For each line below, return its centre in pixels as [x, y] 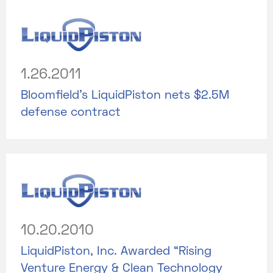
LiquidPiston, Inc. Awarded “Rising [116, 252]
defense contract [71, 113]
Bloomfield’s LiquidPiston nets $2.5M [125, 96]
